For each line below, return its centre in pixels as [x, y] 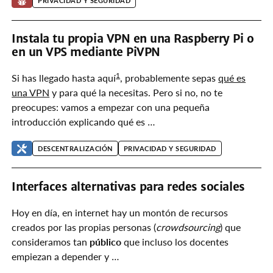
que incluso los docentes [175, 241]
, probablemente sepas [169, 78]
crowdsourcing [188, 227]
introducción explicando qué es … [84, 122]
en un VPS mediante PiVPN [86, 52]
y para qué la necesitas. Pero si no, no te [136, 92]
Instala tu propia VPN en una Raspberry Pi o [133, 38]
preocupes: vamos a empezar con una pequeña [111, 107]
